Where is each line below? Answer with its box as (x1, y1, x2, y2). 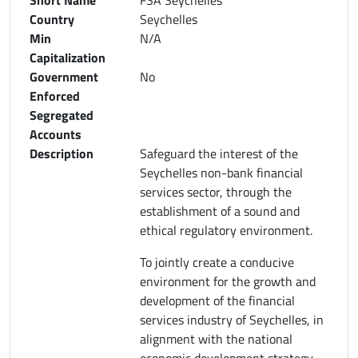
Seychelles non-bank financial (140, 162, 303, 182)
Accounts (30, 124, 82, 144)
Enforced (30, 86, 80, 105)
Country (30, 9, 74, 29)
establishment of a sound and (140, 201, 300, 221)
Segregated (30, 105, 93, 125)
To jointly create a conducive (140, 252, 294, 272)
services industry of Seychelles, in (140, 309, 324, 329)
